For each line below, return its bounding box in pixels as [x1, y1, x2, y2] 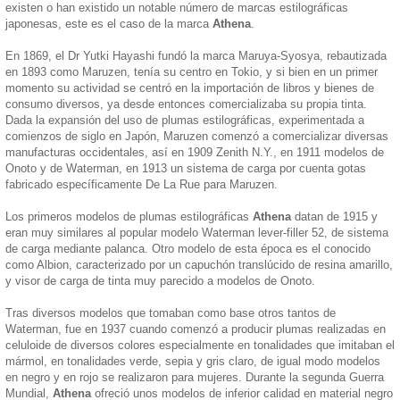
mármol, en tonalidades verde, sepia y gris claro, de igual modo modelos [5, 354, 380, 368]
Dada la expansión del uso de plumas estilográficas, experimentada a [5, 112, 364, 127]
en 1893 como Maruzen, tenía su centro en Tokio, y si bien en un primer [5, 64, 378, 79]
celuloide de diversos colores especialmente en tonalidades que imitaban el [5, 337, 395, 352]
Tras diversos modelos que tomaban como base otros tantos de [5, 305, 336, 320]
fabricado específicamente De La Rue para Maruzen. [5, 177, 278, 191]
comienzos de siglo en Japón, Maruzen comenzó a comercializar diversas [5, 129, 388, 143]
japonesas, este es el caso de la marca [5, 16, 212, 30]
